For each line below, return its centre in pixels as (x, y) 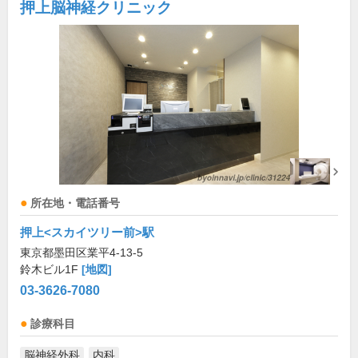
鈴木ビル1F (51, 270)
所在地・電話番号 (75, 204)
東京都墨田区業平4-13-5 (82, 253)
